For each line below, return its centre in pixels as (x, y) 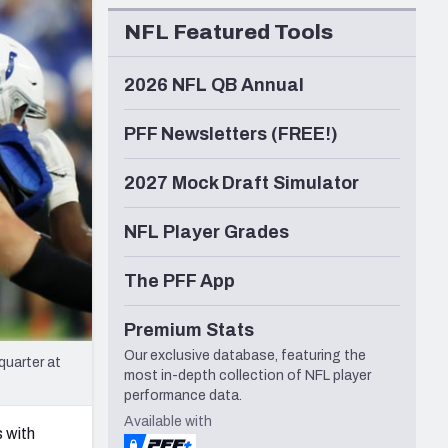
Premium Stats (189, 330)
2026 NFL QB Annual (214, 85)
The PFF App (179, 281)
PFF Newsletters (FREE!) (231, 134)
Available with (168, 422)
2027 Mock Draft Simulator (241, 183)
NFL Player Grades (206, 232)
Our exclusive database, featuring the (245, 356)
